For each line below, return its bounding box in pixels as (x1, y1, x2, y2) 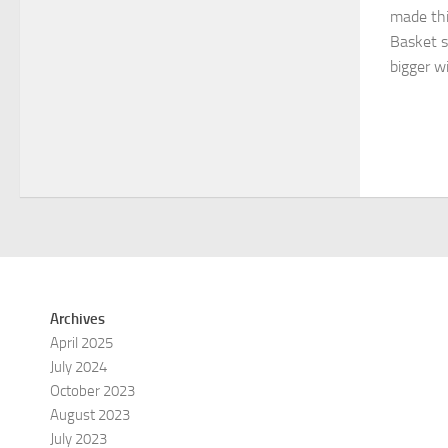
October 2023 (50, 381, 135, 400)
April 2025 (50, 333, 113, 352)
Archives (50, 309, 105, 328)
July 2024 (50, 357, 107, 376)
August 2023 (50, 405, 130, 424)
